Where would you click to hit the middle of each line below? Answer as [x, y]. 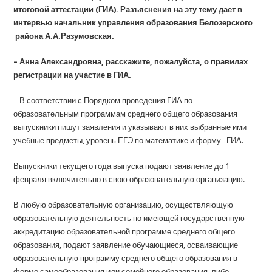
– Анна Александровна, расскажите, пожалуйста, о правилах [131, 62]
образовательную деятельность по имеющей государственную [129, 218]
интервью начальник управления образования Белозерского [133, 23]
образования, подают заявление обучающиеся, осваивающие [126, 245]
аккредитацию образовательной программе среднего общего [124, 232]
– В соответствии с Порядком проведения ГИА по [103, 100]
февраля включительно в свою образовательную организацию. [129, 179]
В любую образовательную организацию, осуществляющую [124, 205]
